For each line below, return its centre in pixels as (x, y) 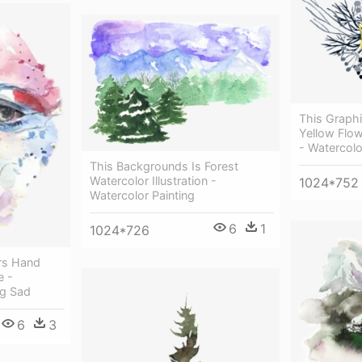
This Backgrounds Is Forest (164, 166)
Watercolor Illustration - (153, 180)
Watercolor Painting (142, 195)
